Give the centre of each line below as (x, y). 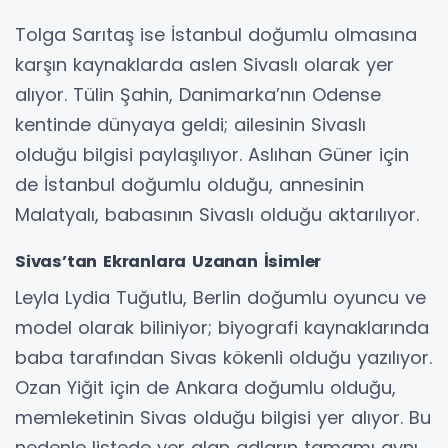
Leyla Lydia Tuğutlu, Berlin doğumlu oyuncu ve (220, 298)
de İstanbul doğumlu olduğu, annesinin (189, 185)
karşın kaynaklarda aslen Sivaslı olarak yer (204, 65)
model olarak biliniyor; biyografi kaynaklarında (222, 328)
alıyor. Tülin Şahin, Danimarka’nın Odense (198, 95)
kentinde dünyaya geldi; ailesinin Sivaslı (190, 125)
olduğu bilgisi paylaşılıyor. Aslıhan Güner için (212, 155)
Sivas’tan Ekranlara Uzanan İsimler (168, 262)
